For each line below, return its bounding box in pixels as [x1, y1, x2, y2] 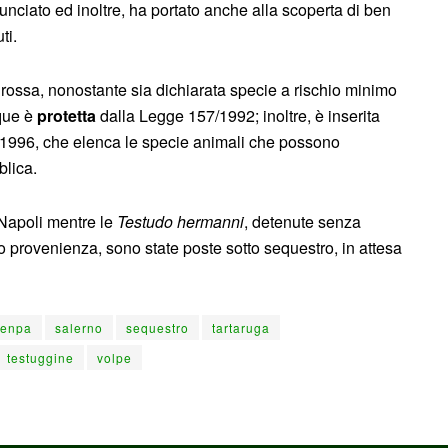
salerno [55, 318, 103, 336]
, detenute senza [244, 209, 361, 233]
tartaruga [212, 318, 270, 336]
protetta [37, 103, 96, 127]
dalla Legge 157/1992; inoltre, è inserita [96, 103, 380, 127]
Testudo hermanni [117, 209, 244, 233]
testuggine [7, 348, 74, 366]
